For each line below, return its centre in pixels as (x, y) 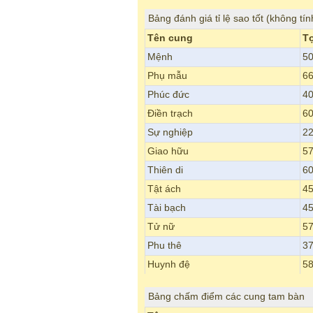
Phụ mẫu (167, 76)
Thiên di (165, 170)
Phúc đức (168, 95)
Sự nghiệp (170, 133)
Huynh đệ (169, 265)
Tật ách (164, 189)
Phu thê (165, 246)
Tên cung (170, 38)
